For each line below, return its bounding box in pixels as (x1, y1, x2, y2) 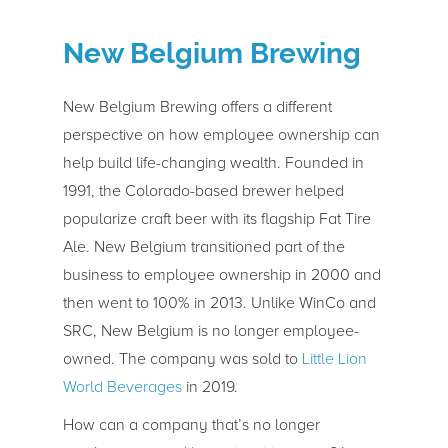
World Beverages (62, 376, 182, 397)
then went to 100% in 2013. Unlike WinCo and (62, 292, 376, 313)
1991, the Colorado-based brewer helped (62, 180, 344, 201)
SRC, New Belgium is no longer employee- (62, 320, 359, 341)
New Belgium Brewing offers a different (62, 96, 332, 117)
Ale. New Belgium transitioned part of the (62, 236, 345, 257)
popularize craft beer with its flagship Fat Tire (62, 208, 371, 229)
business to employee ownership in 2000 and (62, 264, 381, 285)
